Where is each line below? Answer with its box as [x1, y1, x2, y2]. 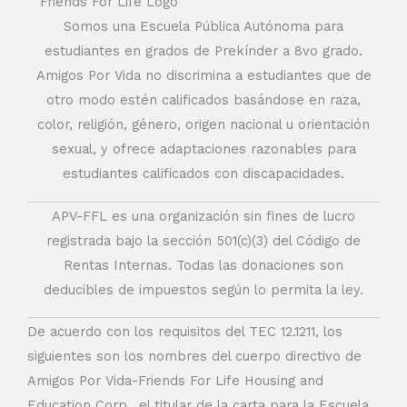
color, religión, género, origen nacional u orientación [37, 116, 370, 134]
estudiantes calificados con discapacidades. [63, 165, 344, 183]
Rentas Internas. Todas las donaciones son [64, 256, 343, 273]
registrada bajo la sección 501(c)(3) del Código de [46, 232, 361, 249]
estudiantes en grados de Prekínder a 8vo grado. [45, 43, 362, 60]
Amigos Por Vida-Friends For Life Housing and [27, 372, 323, 390]
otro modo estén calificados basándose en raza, [46, 92, 361, 109]
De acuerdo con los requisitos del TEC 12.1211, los [27, 323, 342, 341]
